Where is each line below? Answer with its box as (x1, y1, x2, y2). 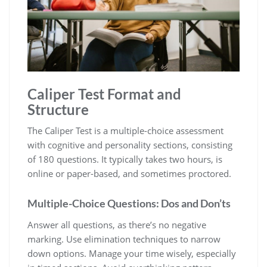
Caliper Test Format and (27, 85, 181, 103)
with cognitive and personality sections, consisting (27, 139, 232, 151)
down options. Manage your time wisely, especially (27, 247, 236, 260)
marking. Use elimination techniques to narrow (27, 233, 221, 246)
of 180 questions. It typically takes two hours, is (27, 153, 222, 166)
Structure (27, 101, 89, 119)
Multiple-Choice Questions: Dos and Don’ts (27, 197, 231, 210)
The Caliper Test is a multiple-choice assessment (27, 125, 223, 137)
